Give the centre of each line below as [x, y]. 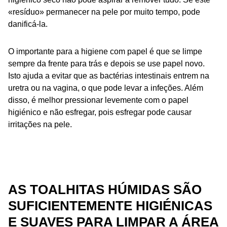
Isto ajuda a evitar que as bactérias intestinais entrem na [109, 76]
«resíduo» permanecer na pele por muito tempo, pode [104, 12]
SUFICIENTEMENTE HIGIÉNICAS [110, 206]
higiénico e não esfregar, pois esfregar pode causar [100, 112]
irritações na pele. [40, 124]
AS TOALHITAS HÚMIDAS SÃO [105, 190]
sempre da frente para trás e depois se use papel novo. [106, 64]
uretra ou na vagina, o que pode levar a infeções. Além [106, 88]
